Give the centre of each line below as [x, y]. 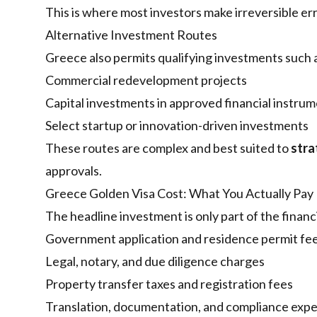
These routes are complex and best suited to [168, 148]
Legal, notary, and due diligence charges [155, 261]
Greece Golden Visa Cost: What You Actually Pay [179, 194]
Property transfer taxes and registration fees [169, 284]
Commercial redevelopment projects [146, 80]
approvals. [74, 171]
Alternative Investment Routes [131, 35]
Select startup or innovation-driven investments [177, 126]
